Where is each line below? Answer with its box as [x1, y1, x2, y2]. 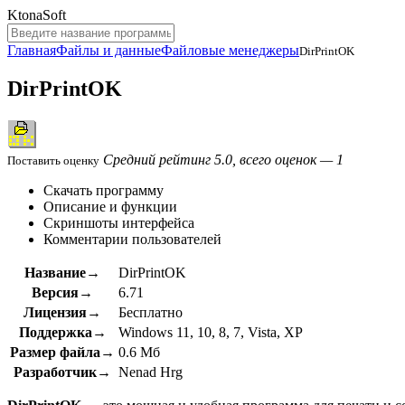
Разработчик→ [14, 363, 111, 380]
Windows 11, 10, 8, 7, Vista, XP [118, 324, 303, 340]
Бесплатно [118, 304, 183, 320]
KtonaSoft [7, 7, 66, 23]
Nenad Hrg [118, 363, 183, 380]
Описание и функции [43, 198, 177, 214]
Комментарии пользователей [43, 231, 221, 247]
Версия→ [32, 284, 93, 300]
